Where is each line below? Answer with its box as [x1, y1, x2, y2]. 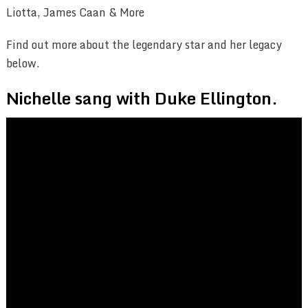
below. [5, 54, 40, 73]
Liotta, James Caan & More [5, 3, 144, 22]
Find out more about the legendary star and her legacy [5, 36, 282, 54]
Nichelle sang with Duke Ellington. [5, 85, 278, 112]
